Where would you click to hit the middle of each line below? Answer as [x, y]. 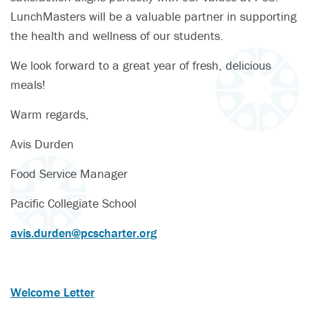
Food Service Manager [69, 174]
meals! [28, 85]
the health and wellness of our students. [117, 36]
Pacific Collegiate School [73, 203]
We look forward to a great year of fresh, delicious [141, 66]
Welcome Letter [52, 292]
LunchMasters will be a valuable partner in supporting [153, 17]
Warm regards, [50, 114]
